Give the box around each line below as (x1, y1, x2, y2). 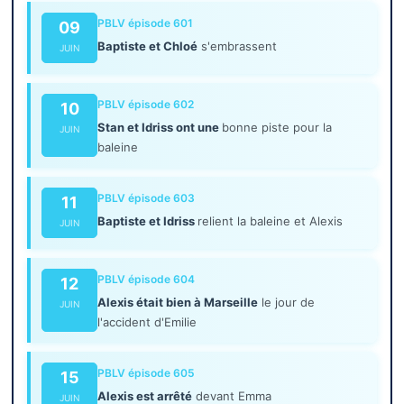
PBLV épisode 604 (97, 272, 196, 287)
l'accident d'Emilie (97, 315, 197, 330)
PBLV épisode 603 (97, 191, 196, 206)
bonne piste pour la (222, 120, 333, 135)
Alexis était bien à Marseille (97, 295, 259, 310)
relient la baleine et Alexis (197, 214, 344, 229)
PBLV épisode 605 (97, 366, 196, 381)
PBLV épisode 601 (97, 16, 194, 31)
